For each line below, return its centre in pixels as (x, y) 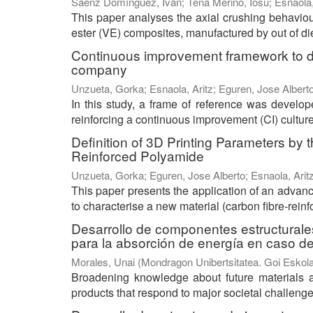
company (99, 69)
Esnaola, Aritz (181, 89)
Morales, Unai (103, 262)
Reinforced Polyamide (138, 156)
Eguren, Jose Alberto (197, 175)
